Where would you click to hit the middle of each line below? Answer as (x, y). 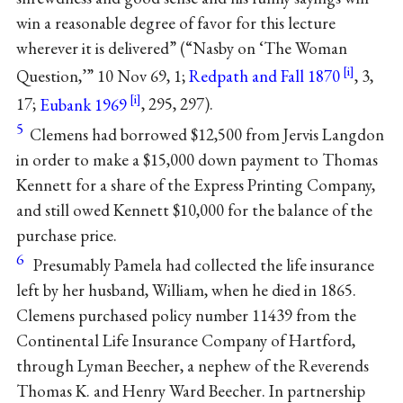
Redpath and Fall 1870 (264, 76)
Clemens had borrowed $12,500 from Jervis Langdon (205, 134)
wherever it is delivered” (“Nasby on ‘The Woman (181, 49)
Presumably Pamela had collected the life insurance (200, 265)
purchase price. (66, 235)
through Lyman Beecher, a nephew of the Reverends (192, 366)
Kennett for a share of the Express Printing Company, (195, 184)
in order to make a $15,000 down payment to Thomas (197, 159)
